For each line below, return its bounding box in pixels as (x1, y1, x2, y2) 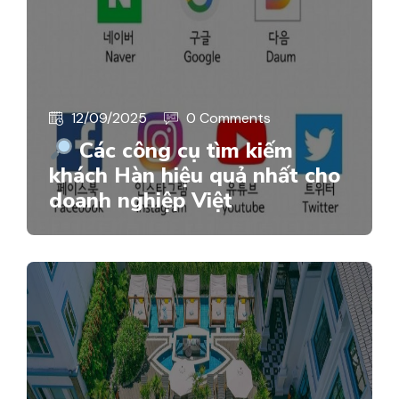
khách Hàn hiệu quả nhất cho (49, 160, 340, 190)
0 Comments (186, 108, 271, 127)
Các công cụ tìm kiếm (73, 135, 294, 165)
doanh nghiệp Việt (49, 185, 232, 215)
